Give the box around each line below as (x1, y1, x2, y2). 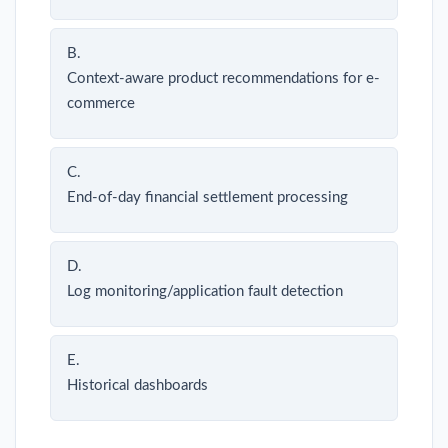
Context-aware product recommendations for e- (67, 70, 380, 86)
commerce (67, 95, 135, 111)
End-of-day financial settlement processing (67, 189, 348, 205)
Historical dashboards (67, 377, 208, 393)
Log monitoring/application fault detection (67, 283, 343, 299)
